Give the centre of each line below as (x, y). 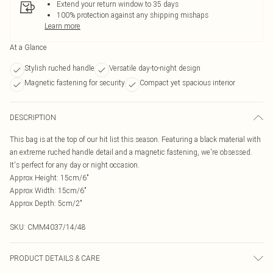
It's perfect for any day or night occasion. (75, 165)
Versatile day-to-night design (155, 68)
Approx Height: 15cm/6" (49, 178)
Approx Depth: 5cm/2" (46, 203)
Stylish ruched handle (59, 68)
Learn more (62, 26)
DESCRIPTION (33, 117)
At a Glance (28, 47)
